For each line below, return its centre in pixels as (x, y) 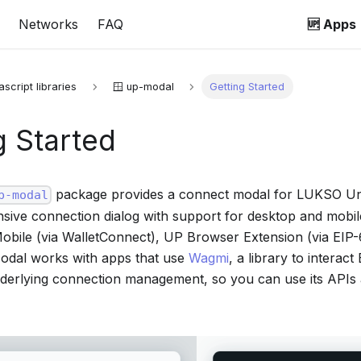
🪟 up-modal (143, 87)
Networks (48, 24)
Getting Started (247, 87)
